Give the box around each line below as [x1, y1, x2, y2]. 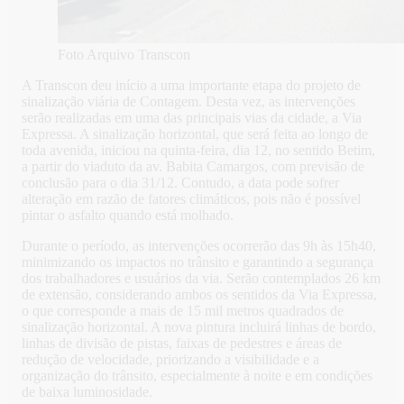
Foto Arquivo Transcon [58, 47, 190, 63]
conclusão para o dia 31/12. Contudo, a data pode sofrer [22, 175, 339, 191]
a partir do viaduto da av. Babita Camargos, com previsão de [22, 159, 364, 175]
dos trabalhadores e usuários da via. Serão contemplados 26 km [22, 271, 381, 287]
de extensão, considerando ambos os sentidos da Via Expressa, [22, 287, 377, 303]
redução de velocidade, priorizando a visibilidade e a [22, 352, 319, 368]
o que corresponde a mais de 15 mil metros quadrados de [22, 303, 344, 319]
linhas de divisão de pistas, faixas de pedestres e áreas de [22, 335, 342, 352]
